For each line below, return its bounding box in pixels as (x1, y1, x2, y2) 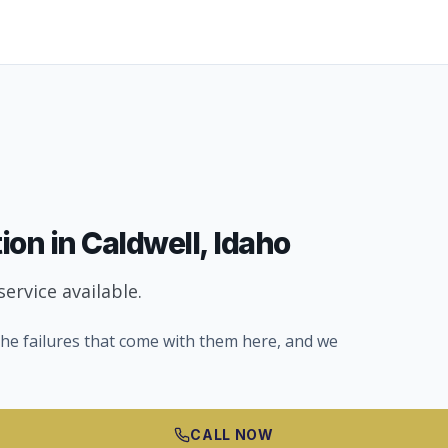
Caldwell (81, 225, 199, 261)
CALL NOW (190, 426, 274, 443)
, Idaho (199, 225, 290, 261)
